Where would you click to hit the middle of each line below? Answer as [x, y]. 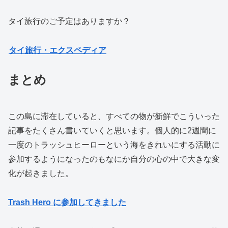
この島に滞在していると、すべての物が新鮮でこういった [114, 117]
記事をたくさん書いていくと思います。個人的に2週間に [112, 131]
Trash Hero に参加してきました [67, 202]
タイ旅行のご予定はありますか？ [69, 21]
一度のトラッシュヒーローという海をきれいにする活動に [114, 145]
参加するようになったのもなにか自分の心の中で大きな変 [114, 159]
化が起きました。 [41, 174]
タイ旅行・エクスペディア [58, 50]
